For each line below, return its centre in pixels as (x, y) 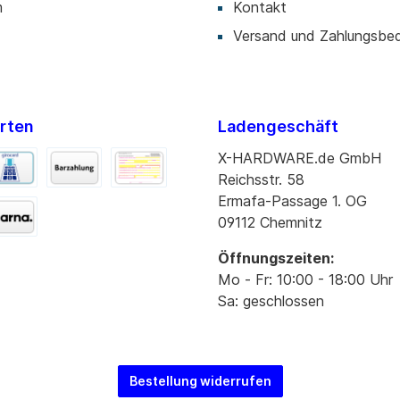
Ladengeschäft (278, 126)
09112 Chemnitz (270, 222)
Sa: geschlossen (271, 300)
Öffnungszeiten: (276, 258)
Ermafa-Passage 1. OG (292, 200)
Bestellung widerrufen (200, 380)
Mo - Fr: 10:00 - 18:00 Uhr (305, 279)
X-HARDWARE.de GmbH (300, 158)
